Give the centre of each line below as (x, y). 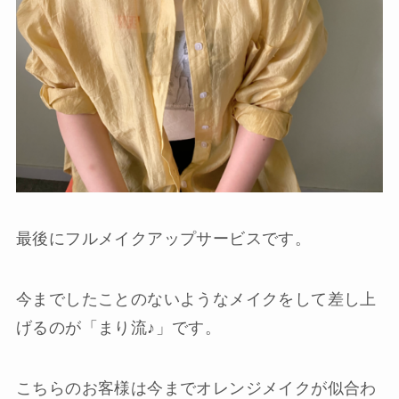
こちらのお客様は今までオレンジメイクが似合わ (196, 388)
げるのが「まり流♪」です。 (118, 328)
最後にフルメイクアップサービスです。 (163, 239)
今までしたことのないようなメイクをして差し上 (196, 300)
